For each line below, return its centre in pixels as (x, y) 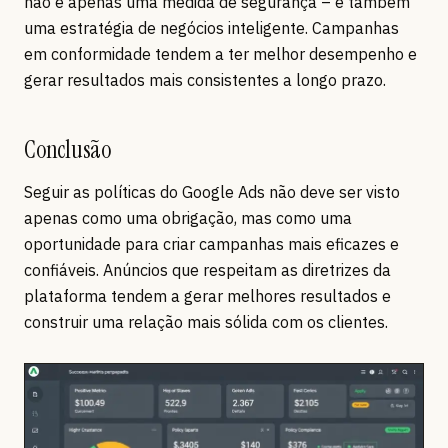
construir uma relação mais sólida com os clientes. (206, 322)
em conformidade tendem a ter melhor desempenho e (220, 54)
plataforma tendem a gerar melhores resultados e (207, 296)
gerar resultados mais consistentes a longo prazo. (205, 80)
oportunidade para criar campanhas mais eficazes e (211, 244)
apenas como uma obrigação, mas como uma (188, 218)
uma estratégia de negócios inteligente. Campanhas (211, 28)
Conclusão (67, 150)
